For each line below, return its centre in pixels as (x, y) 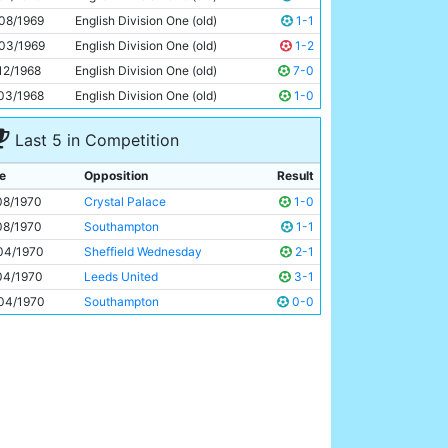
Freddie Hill (53, 11)
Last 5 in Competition (94, 140)
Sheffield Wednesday (143, 251)
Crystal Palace (125, 201)
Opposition (116, 175)
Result (295, 175)
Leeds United (121, 276)
